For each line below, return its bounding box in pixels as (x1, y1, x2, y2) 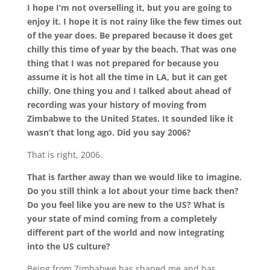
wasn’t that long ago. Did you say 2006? (27, 127, 191, 139)
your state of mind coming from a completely (27, 213, 217, 225)
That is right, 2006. (27, 149, 102, 161)
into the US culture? (27, 240, 110, 253)
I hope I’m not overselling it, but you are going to (27, 2, 232, 14)
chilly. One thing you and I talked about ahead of (27, 85, 231, 97)
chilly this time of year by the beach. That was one (27, 43, 236, 55)
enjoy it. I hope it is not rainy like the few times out (27, 16, 242, 28)
